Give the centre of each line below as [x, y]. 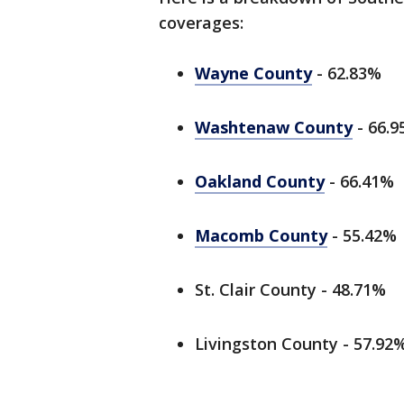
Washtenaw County [274, 127]
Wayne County [253, 73]
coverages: [201, 23]
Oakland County [260, 181]
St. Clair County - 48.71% [290, 289]
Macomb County [261, 235]
